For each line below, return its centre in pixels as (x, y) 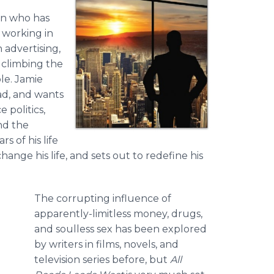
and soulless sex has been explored (120, 229)
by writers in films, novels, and (106, 244)
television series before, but (102, 260)
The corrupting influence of (103, 198)
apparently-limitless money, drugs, (118, 214)
